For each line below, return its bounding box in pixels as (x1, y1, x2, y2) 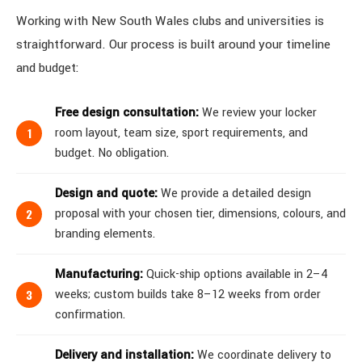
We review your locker (199, 104, 317, 121)
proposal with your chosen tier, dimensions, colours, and (55, 205, 346, 222)
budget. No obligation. (55, 145, 169, 162)
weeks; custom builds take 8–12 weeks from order (55, 286, 321, 303)
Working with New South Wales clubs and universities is (16, 12, 324, 30)
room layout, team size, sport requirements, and (55, 124, 308, 141)
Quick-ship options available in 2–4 (143, 266, 328, 283)
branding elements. (55, 225, 155, 242)
